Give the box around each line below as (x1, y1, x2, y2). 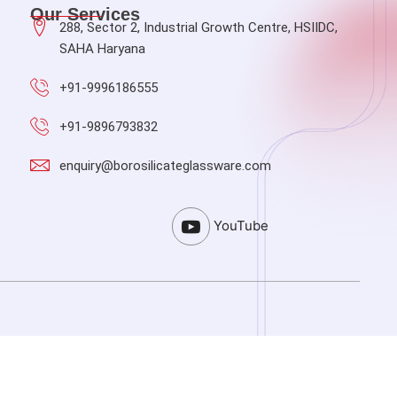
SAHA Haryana (58, 41, 145, 57)
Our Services (30, 4, 141, 24)
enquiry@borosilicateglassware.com (58, 158, 271, 174)
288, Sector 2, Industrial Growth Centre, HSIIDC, (58, 19, 338, 35)
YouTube (210, 216, 269, 234)
